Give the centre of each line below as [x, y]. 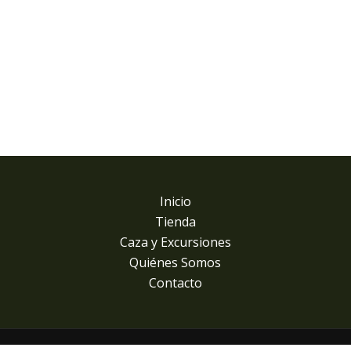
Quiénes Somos [175, 262]
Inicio [175, 201]
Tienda [175, 222]
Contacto [175, 283]
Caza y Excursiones [175, 242]
